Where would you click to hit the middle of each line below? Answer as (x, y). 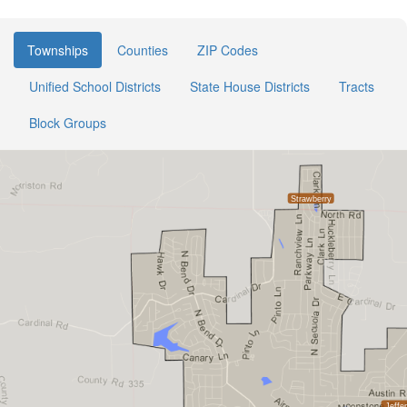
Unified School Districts (95, 86)
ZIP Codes (228, 50)
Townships (58, 50)
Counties (143, 50)
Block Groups (68, 123)
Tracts (357, 86)
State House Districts (250, 86)
